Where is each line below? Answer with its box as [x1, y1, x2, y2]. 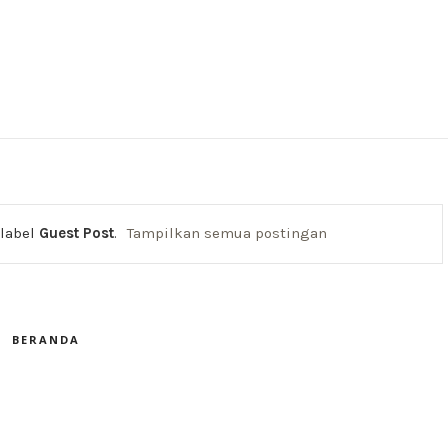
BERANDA [11, 332, 80, 347]
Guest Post [39, 224, 115, 242]
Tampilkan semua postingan [127, 224, 328, 242]
